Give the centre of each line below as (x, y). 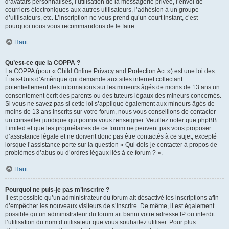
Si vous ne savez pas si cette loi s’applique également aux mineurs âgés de (110, 104)
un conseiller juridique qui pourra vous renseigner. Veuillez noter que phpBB (111, 120)
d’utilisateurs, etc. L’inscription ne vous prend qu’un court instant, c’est (101, 18)
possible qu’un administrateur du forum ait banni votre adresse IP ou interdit (110, 214)
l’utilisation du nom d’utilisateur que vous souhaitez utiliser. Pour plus (100, 222)
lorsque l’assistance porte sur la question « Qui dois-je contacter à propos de (111, 145)
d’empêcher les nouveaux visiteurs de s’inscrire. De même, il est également (110, 206)
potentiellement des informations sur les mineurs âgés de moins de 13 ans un (112, 87)
